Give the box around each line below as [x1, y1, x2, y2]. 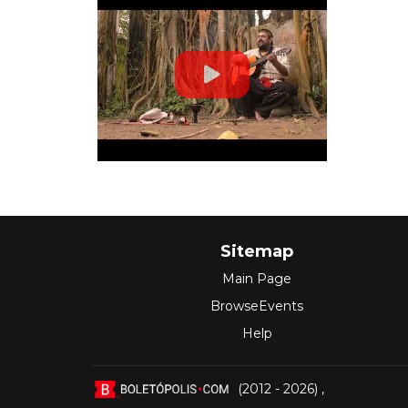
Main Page [222, 270, 291, 287]
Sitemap [220, 240, 293, 261]
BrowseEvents [210, 297, 303, 314]
